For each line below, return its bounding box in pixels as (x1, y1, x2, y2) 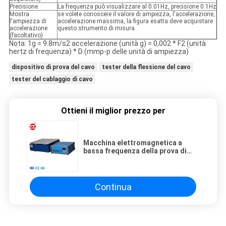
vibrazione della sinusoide (83, 155, 172, 163)
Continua (94, 181, 132, 192)
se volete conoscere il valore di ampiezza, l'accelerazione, (57, 11, 215, 18)
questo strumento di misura (57, 25, 135, 32)
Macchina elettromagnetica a (83, 139, 182, 147)
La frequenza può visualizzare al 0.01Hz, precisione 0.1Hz (57, 3, 216, 11)
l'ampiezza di (9, 18, 46, 25)
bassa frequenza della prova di (83, 147, 187, 155)
